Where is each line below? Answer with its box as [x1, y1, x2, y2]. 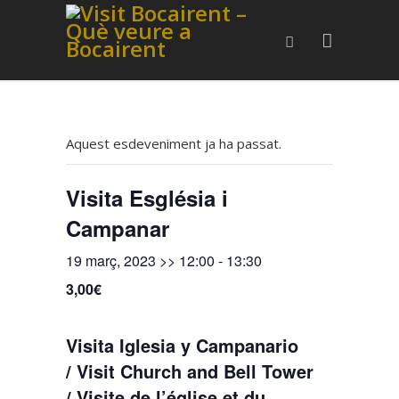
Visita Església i [66, 183, 228, 213]
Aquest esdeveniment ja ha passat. [66, 134, 281, 152]
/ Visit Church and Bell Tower [66, 358, 313, 384]
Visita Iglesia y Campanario [66, 332, 298, 358]
